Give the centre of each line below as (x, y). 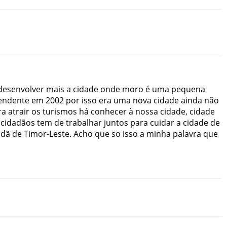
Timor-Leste (47, 134)
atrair (19, 112)
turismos (60, 112)
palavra (187, 134)
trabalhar (84, 123)
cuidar (162, 123)
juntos (116, 123)
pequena (188, 89)
